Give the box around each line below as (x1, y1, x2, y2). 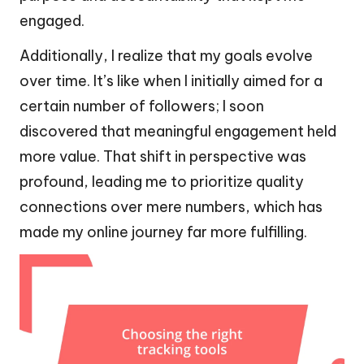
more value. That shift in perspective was (19, 147, 306, 167)
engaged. (19, 11, 84, 31)
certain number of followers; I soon (19, 97, 264, 116)
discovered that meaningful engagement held (19, 122, 336, 141)
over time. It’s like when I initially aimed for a (19, 71, 323, 91)
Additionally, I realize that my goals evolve (19, 46, 313, 66)
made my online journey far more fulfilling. (19, 223, 307, 242)
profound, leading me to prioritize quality (19, 172, 304, 192)
